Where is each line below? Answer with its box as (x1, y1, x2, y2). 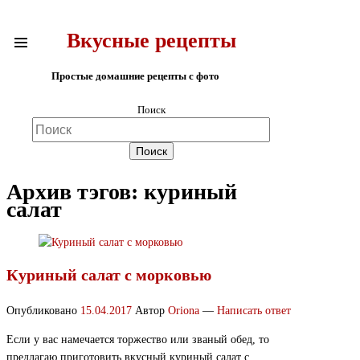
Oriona (168, 305, 199, 317)
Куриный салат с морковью (6, 265, 211, 284)
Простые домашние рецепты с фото (51, 69, 219, 82)
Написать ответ (217, 305, 291, 317)
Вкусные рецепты (66, 29, 236, 53)
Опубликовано (6, 305, 80, 317)
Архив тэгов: (6, 179, 144, 205)
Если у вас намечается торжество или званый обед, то (6, 333, 269, 346)
